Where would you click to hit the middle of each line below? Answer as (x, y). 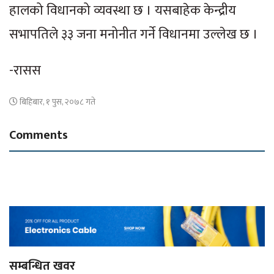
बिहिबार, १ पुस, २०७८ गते (57, 102)
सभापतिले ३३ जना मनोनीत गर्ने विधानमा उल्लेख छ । (134, 34)
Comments (39, 135)
